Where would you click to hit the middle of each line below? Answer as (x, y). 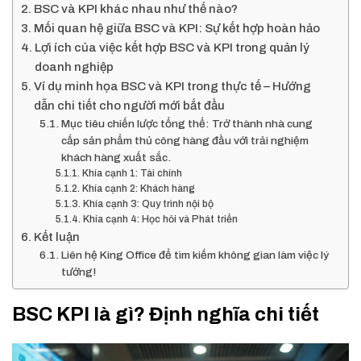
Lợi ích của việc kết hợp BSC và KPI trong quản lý (172, 48)
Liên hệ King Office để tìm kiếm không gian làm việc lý (195, 255)
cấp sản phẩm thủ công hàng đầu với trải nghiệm (185, 141)
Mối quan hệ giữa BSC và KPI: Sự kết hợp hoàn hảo (177, 28)
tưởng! (78, 272)
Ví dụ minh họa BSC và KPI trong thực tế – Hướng (173, 86)
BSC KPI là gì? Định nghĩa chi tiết (166, 314)
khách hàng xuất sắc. (116, 158)
